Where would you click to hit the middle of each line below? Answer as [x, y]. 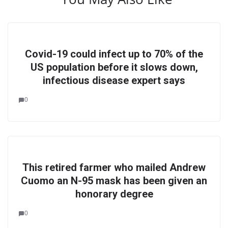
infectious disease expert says [114, 80]
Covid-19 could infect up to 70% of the [114, 54]
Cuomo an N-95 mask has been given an [114, 181]
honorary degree [114, 194]
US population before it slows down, [114, 67]
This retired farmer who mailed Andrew [114, 167]
